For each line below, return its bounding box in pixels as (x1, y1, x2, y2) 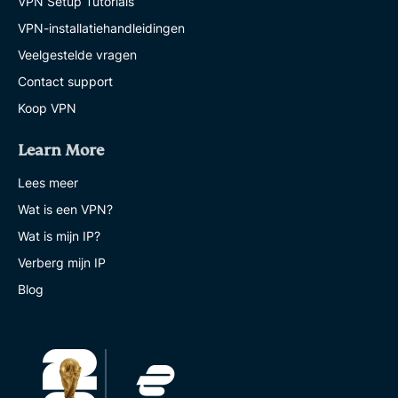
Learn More (18, 141, 104, 160)
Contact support (18, 74, 113, 89)
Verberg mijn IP (18, 255, 106, 270)
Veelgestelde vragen (18, 47, 137, 62)
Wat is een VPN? (18, 202, 113, 217)
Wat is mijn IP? (18, 228, 100, 243)
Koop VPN (18, 100, 76, 115)
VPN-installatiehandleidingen (18, 20, 185, 36)
